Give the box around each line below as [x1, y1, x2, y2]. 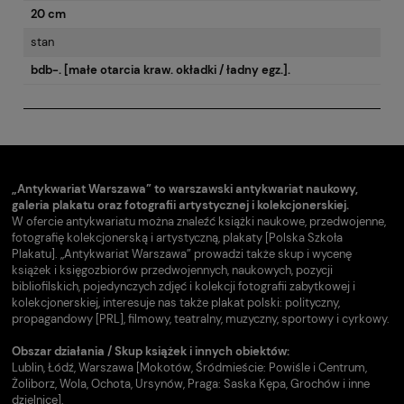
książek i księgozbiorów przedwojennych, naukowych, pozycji [12, 262, 333, 278]
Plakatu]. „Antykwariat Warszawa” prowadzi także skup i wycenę [12, 245, 352, 262]
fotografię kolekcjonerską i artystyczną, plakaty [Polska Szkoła [12, 229, 343, 245]
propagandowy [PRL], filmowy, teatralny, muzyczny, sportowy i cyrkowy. [12, 310, 390, 326]
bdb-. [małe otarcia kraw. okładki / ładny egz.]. [31, 62, 290, 78]
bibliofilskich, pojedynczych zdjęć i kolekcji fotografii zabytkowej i [12, 278, 355, 294]
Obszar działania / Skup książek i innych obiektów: [12, 343, 289, 359]
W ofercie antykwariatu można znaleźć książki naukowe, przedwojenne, [12, 213, 386, 229]
